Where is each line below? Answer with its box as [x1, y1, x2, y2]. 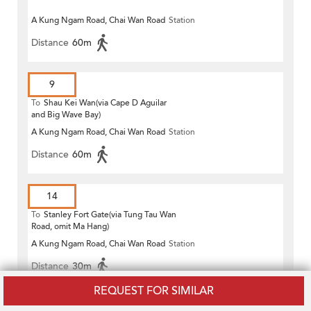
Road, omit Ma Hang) [31, 221, 109, 233]
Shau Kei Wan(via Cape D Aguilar [44, 97, 167, 109]
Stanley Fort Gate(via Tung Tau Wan [44, 209, 176, 221]
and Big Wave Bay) [31, 109, 101, 121]
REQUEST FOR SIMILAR [94, 283, 214, 299]
